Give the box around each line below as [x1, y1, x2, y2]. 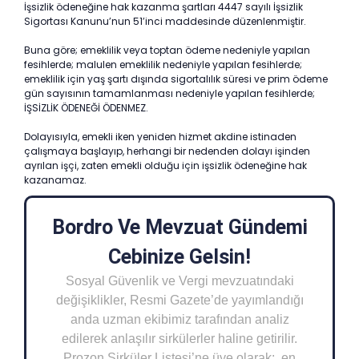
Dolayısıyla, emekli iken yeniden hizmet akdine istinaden [24, 130, 296, 143]
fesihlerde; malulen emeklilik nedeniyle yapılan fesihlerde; [24, 58, 302, 71]
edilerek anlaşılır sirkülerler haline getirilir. [62, 332, 297, 345]
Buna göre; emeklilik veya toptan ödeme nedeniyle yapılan [24, 43, 310, 57]
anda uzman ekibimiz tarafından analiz [70, 313, 289, 326]
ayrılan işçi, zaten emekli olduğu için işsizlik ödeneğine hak [24, 159, 307, 172]
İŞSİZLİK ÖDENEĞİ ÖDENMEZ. [24, 101, 148, 115]
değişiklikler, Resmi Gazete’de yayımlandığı [55, 293, 304, 307]
